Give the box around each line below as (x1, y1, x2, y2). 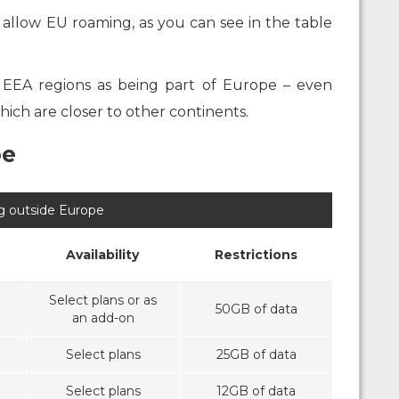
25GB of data (216, 346, 297, 363)
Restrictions (214, 247, 297, 264)
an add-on (71, 310, 134, 327)
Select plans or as (49, 292, 157, 309)
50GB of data (215, 301, 297, 318)
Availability (66, 247, 139, 264)
